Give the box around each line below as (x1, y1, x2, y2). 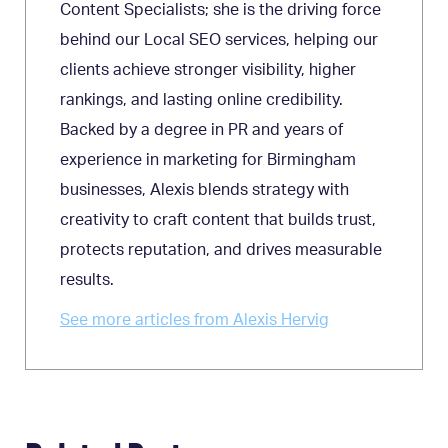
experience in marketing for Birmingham (60, 152, 356, 169)
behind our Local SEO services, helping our (60, 32, 378, 49)
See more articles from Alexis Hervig (60, 312, 329, 329)
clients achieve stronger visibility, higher (60, 62, 356, 79)
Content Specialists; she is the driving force (60, 2, 381, 19)
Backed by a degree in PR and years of (60, 122, 343, 139)
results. (60, 272, 114, 289)
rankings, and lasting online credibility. (60, 92, 343, 109)
